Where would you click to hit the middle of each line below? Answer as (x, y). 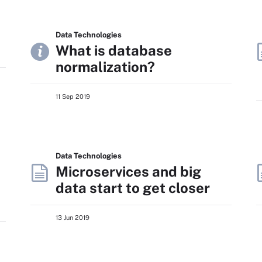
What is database (114, 50)
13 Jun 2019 (73, 218)
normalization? (105, 67)
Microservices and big (128, 171)
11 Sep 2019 (73, 96)
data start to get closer (133, 188)
